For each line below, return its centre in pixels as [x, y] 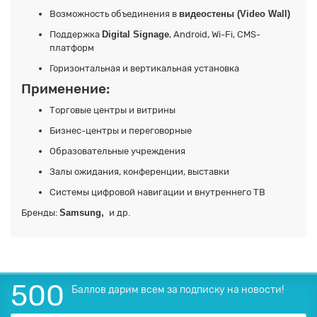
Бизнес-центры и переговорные [121, 131]
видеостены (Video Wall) [235, 14]
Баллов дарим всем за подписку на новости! [178, 290]
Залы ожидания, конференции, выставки [139, 172]
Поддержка [76, 35]
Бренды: [40, 213]
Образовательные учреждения [117, 151]
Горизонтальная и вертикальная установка [144, 69]
